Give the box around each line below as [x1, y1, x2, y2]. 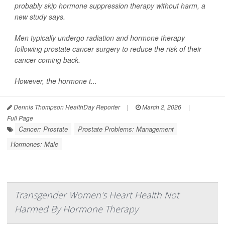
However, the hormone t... [15, 76, 97, 86]
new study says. [15, 12, 65, 22]
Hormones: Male [11, 139, 58, 149]
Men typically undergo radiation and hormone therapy [15, 33, 185, 43]
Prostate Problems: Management [78, 124, 174, 134]
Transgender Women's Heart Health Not [15, 189, 179, 201]
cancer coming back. [15, 55, 80, 65]
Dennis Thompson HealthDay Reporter [12, 102, 120, 111]
